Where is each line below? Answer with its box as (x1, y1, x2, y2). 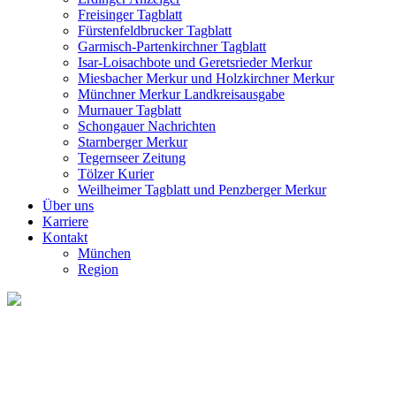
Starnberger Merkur (78, 134, 187, 149)
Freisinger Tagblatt (78, 7, 182, 22)
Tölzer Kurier (78, 166, 154, 181)
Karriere (42, 214, 88, 229)
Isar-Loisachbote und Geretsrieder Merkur (78, 55, 312, 70)
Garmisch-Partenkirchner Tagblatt (78, 39, 266, 54)
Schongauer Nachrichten (78, 118, 216, 133)
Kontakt (42, 230, 88, 245)
